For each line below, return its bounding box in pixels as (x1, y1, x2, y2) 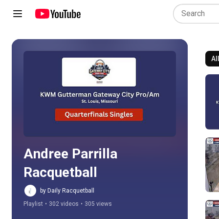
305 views (85, 200, 112, 207)
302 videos (49, 200, 79, 207)
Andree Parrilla (23, 146, 117, 162)
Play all (97, 90, 118, 98)
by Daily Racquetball (40, 187, 94, 194)
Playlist (23, 200, 43, 207)
